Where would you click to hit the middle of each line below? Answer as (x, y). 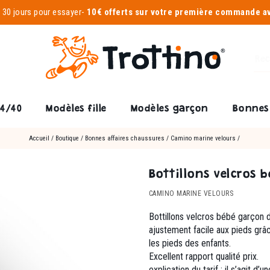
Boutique (67, 138)
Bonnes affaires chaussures (124, 138)
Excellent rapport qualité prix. (203, 256)
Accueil (39, 138)
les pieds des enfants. (190, 243)
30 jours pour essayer (42, 12)
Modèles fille (76, 109)
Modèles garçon (169, 109)
